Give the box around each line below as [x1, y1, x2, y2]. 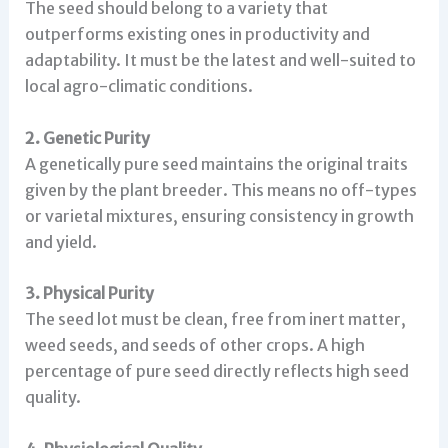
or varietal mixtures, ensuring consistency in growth [24, 205, 414, 226]
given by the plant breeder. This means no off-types [24, 179, 417, 200]
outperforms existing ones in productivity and [24, 24, 370, 45]
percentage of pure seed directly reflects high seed [24, 361, 409, 382]
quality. [24, 387, 81, 408]
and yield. [24, 231, 97, 252]
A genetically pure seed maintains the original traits [24, 153, 408, 174]
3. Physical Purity [24, 283, 154, 304]
